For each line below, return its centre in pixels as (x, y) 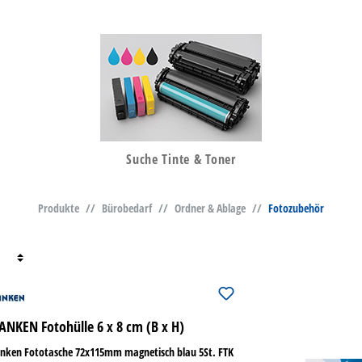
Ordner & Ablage (210, 208)
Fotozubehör (296, 208)
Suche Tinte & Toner (181, 160)
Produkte (59, 208)
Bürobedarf (127, 208)
